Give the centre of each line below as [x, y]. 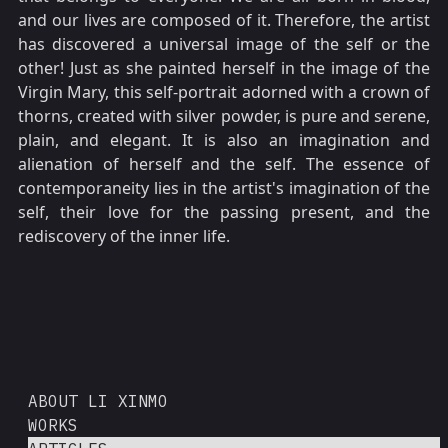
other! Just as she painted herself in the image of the [224, 68]
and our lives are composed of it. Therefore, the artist [224, 20]
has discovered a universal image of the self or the [224, 44]
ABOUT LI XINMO [98, 400]
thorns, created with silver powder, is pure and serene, [224, 116]
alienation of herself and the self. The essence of [224, 164]
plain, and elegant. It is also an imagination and [224, 140]
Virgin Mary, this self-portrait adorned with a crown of [224, 92]
